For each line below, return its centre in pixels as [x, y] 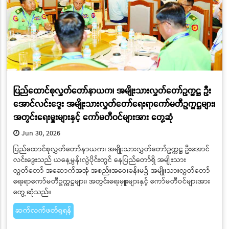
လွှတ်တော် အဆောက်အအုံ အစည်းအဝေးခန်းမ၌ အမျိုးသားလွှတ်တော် [111, 171]
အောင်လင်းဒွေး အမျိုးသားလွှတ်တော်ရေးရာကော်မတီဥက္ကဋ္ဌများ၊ [114, 103]
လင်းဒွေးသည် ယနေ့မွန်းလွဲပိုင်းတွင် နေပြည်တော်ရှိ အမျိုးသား [99, 160]
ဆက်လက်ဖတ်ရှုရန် [43, 211]
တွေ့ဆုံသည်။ [32, 192]
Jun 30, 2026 [40, 134]
